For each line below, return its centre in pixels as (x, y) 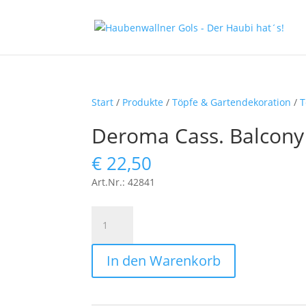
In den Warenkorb (164, 261)
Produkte (143, 102)
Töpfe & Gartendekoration (232, 102)
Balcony (109, 245)
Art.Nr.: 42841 (124, 182)
